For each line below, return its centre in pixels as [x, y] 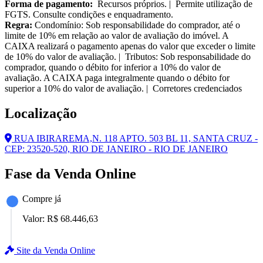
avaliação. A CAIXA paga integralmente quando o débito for [117, 78]
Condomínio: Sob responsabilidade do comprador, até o [136, 25]
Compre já [42, 198]
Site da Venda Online [55, 250]
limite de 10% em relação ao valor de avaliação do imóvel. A [117, 36]
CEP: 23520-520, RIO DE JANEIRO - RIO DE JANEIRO [116, 149]
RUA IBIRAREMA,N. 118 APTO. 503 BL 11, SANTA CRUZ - [135, 138]
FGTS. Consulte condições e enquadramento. [89, 15]
